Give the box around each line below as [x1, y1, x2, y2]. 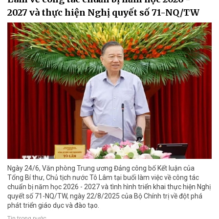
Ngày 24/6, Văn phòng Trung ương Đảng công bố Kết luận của [7, 164, 195, 172]
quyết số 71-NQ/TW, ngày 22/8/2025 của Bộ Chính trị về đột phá [7, 192, 202, 200]
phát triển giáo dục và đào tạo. [7, 201, 99, 209]
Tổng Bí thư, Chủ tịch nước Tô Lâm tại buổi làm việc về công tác [7, 173, 199, 181]
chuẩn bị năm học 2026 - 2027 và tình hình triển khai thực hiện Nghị [7, 182, 211, 191]
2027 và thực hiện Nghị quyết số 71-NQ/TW [7, 7, 199, 19]
